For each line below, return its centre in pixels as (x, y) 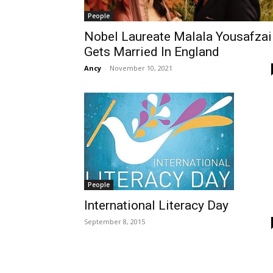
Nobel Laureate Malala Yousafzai (178, 37)
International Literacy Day (156, 206)
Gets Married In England (152, 52)
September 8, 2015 (115, 222)
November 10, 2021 (141, 68)
